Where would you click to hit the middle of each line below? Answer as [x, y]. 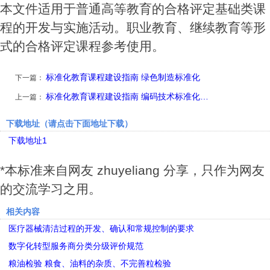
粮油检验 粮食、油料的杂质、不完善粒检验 [90, 264]
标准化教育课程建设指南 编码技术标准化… [127, 97]
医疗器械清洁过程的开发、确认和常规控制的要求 [101, 229]
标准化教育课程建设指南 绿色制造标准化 [123, 77]
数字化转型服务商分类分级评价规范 [76, 246]
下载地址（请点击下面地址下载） [69, 124]
